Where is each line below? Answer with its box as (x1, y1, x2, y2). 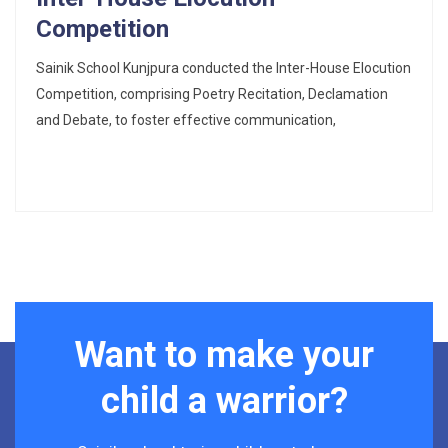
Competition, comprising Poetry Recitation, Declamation (36, 85, 388, 102)
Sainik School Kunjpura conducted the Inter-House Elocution (36, 59, 411, 76)
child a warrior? (100, 379, 348, 422)
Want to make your (74, 333, 374, 376)
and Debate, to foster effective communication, (36, 111, 336, 128)
